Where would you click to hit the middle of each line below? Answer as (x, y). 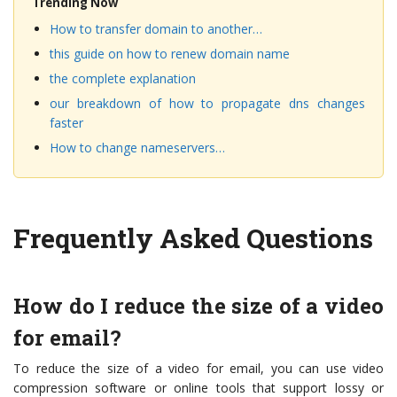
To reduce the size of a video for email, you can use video (198, 368)
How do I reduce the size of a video (198, 306)
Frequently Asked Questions (193, 238)
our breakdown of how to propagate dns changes (207, 103)
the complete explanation (123, 78)
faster (66, 123)
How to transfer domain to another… (156, 29)
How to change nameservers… (137, 148)
